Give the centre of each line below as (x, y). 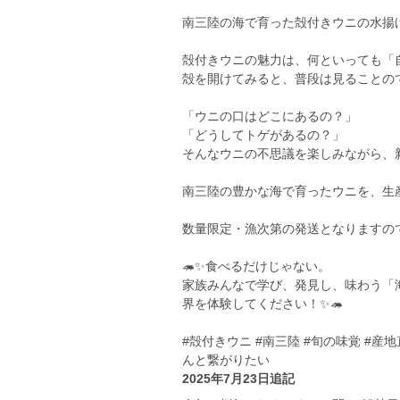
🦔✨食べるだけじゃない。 (256, 266)
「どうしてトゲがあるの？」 (263, 135)
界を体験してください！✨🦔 (262, 304)
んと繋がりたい (226, 360)
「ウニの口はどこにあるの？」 (270, 116)
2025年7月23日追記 (238, 379)
